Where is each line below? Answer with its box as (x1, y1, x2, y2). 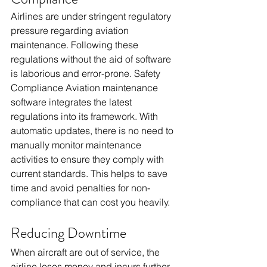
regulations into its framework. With (11, 110, 160, 122)
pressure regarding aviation (11, 24, 131, 36)
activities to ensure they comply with (11, 153, 166, 165)
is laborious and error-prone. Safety (11, 67, 163, 79)
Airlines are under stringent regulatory (11, 10, 173, 22)
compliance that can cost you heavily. (11, 196, 170, 208)
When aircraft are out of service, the (11, 246, 162, 258)
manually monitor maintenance (11, 139, 144, 151)
